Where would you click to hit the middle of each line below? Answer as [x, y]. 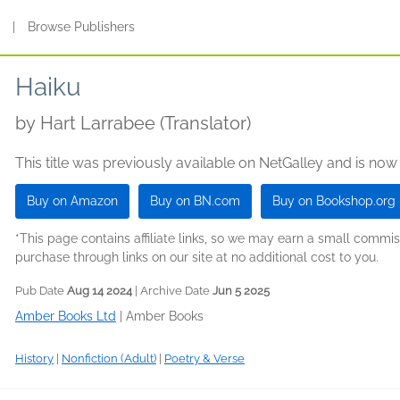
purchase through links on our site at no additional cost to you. [197, 257]
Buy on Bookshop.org [334, 201]
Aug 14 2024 [100, 291]
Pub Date [41, 291]
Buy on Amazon [72, 201]
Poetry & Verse [204, 358]
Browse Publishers [82, 27]
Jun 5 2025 [241, 291]
